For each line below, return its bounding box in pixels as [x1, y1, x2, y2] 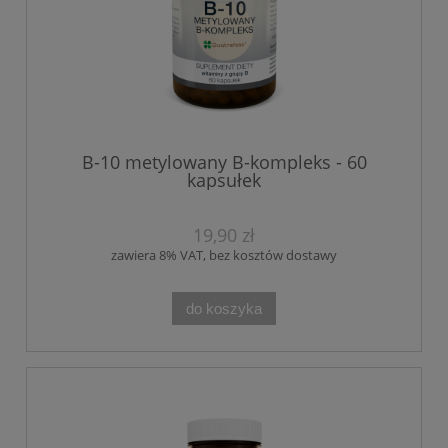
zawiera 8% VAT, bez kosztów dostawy [111, 245, 337, 264]
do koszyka [186, 299, 262, 317]
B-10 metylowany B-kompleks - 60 [81, 149, 367, 174]
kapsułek [187, 167, 261, 192]
